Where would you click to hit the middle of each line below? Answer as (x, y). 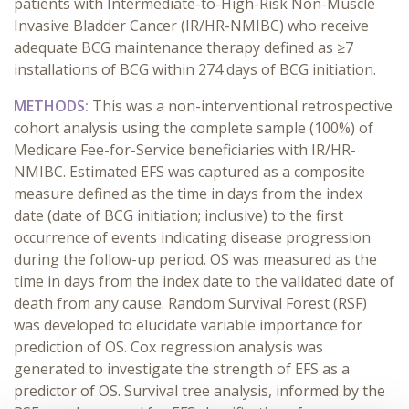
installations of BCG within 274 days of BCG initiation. (195, 69)
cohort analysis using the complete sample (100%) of (194, 128)
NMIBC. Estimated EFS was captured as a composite (189, 172)
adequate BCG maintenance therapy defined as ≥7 (184, 47)
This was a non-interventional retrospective (242, 106)
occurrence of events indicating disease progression (192, 237)
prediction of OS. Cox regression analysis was (168, 347)
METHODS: (53, 106)
